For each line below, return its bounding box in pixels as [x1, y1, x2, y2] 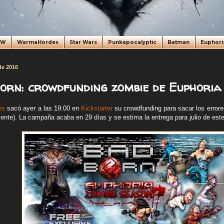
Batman [167, 39, 189, 45]
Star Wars [69, 39, 97, 45]
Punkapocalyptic [108, 39, 156, 45]
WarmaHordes [17, 39, 58, 45]
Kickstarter [80, 104, 112, 112]
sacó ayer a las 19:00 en [5, 104, 81, 112]
